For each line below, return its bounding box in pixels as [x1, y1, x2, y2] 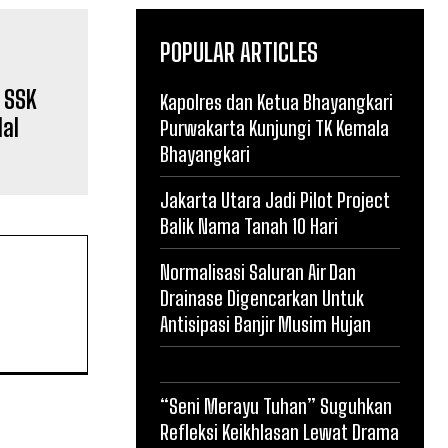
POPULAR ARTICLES [160, 37, 318, 67]
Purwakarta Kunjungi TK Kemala [160, 115, 389, 140]
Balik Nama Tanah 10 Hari [160, 213, 338, 238]
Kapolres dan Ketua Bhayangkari [160, 89, 393, 114]
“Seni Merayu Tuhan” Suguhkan [160, 393, 392, 418]
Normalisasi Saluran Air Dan [160, 259, 356, 284]
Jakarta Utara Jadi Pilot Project [160, 187, 390, 212]
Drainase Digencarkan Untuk [160, 285, 364, 310]
